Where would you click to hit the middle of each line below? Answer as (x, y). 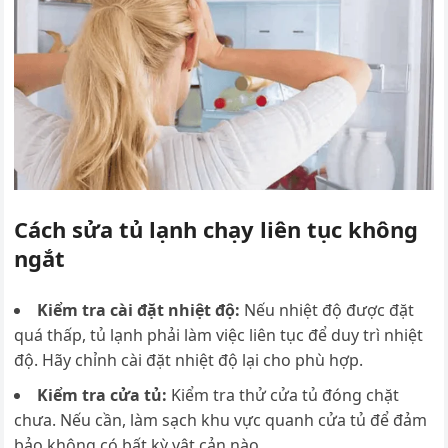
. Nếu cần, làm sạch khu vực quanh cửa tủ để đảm (240, 419)
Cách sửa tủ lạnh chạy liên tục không (216, 228)
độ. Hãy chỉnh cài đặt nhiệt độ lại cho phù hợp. (189, 359)
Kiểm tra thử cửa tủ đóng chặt (285, 394)
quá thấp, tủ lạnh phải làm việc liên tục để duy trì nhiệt (219, 334)
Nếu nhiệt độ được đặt (329, 309)
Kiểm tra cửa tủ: (104, 394)
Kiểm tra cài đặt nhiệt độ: (141, 309)
